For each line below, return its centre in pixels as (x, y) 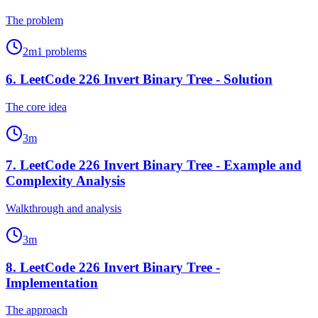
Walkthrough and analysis (64, 209)
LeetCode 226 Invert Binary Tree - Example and (161, 165)
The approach (37, 310)
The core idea (36, 106)
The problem (34, 21)
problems (65, 52)
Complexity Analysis (65, 181)
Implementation (52, 283)
